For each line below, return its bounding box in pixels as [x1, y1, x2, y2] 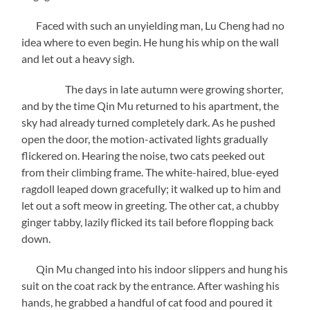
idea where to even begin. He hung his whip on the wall [21, 35, 280, 48]
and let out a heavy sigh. [21, 51, 135, 65]
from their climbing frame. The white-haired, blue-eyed [21, 165, 280, 179]
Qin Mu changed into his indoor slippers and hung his [21, 262, 289, 275]
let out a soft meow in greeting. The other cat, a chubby [21, 198, 280, 212]
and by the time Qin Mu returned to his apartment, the [21, 98, 280, 112]
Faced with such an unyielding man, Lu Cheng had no [21, 18, 285, 32]
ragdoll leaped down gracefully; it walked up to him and [21, 181, 282, 195]
